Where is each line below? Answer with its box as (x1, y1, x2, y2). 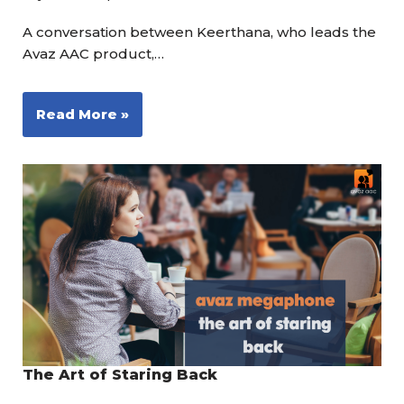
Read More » (36, 105, 129, 123)
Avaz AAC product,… (23, 44, 168, 62)
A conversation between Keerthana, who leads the (23, 23, 376, 41)
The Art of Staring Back (23, 365, 217, 383)
